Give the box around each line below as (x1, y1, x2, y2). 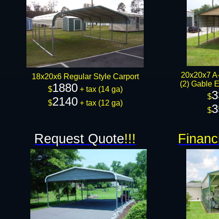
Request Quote (34, 131, 124, 146)
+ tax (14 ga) (77, 85, 123, 93)
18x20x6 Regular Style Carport (31, 72, 139, 81)
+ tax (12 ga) (77, 99, 123, 107)
